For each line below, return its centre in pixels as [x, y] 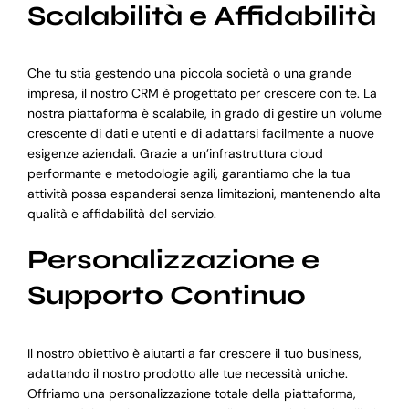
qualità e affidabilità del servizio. [121, 214]
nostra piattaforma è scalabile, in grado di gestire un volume [204, 114]
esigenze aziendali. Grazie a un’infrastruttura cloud [175, 154]
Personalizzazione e [173, 260]
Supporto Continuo [166, 296]
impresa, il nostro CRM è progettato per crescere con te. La [202, 94]
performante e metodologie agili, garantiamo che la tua [189, 174]
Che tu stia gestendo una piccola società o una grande [189, 73]
